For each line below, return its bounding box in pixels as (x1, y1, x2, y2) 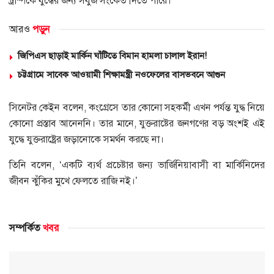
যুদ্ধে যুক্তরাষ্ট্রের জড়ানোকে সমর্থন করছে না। (9, 132, 164, 146)
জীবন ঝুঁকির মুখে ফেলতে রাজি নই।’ (9, 174, 138, 187)
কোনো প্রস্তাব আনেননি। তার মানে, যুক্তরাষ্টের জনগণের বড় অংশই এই (9, 116, 265, 130)
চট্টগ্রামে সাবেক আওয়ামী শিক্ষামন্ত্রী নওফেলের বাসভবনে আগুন (18, 68, 225, 81)
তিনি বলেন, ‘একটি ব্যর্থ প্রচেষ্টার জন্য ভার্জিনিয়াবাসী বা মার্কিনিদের (9, 158, 265, 171)
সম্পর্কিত (9, 221, 40, 234)
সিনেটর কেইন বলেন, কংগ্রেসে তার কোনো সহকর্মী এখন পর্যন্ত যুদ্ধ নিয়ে (9, 100, 265, 114)
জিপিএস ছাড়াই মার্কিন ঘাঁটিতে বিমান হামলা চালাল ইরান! (18, 49, 207, 62)
